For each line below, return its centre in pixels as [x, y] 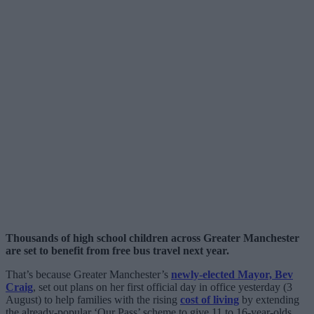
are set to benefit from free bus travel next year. [117, 250]
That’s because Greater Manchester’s [88, 274]
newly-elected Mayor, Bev [232, 274]
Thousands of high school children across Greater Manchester [152, 238]
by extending [269, 299]
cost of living [210, 299]
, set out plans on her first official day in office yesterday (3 [163, 287]
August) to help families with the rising [93, 299]
